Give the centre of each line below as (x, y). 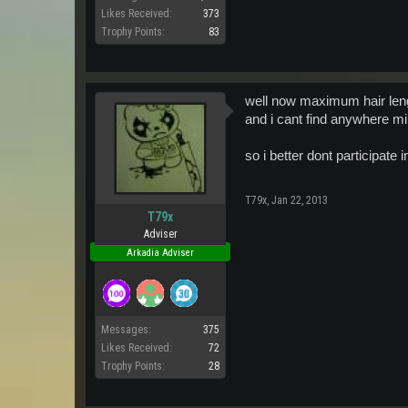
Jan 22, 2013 (300, 200)
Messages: (126, 330)
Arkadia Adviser (160, 253)
